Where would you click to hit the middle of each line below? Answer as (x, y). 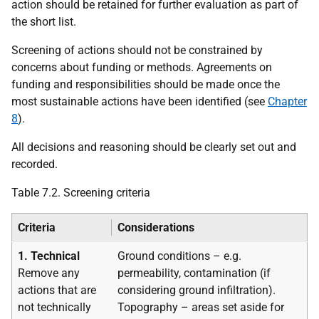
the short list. (44, 21)
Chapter (287, 101)
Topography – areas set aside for (201, 307)
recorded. (35, 164)
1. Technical (49, 256)
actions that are (57, 290)
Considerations (156, 227)
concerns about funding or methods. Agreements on (142, 67)
